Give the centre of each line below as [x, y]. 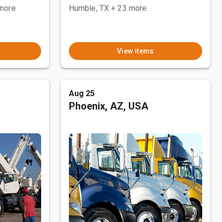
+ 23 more [129, 8]
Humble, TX [89, 8]
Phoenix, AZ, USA [108, 106]
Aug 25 [82, 93]
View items [135, 51]
